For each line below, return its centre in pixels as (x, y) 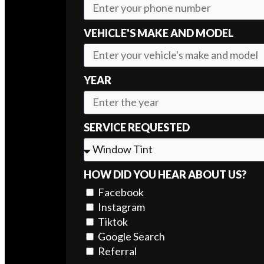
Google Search (131, 236)
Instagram (121, 207)
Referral (117, 251)
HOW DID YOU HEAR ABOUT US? (165, 174)
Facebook (121, 192)
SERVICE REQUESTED (137, 127)
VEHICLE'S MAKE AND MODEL (159, 33)
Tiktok (113, 221)
